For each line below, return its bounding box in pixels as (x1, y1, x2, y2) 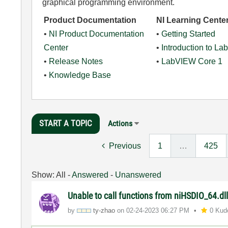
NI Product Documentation (48, 30, 144, 38)
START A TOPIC (39, 118, 92, 128)
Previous (108, 141, 141, 150)
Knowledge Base (48, 71, 111, 79)
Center (43, 43, 68, 52)
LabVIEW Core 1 (161, 57, 223, 66)
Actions (107, 119, 132, 128)
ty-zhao (93, 206, 116, 214)
